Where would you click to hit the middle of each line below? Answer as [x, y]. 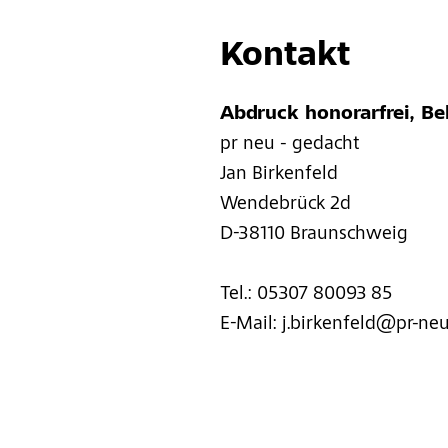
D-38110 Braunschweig [313, 235]
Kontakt [284, 57]
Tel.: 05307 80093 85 [305, 295]
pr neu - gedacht [289, 145]
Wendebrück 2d [285, 205]
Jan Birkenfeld [278, 175]
